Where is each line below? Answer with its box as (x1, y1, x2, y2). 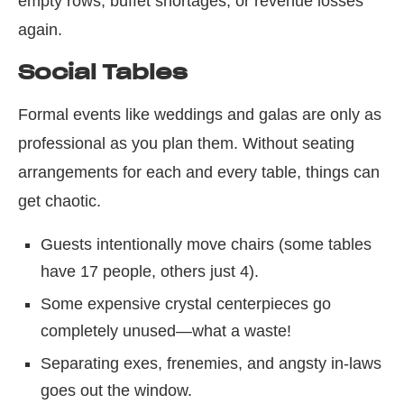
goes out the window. (41, 381, 192, 400)
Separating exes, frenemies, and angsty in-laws (41, 354, 381, 373)
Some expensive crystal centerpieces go (41, 295, 331, 314)
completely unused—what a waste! (41, 322, 291, 341)
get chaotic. (18, 192, 101, 211)
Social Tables (18, 60, 188, 86)
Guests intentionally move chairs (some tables (41, 235, 372, 254)
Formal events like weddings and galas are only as (18, 106, 381, 124)
